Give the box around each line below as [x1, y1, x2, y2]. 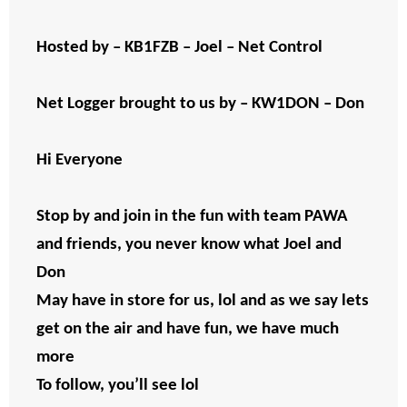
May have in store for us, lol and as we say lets [36, 293, 369, 311]
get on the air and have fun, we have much [36, 321, 339, 339]
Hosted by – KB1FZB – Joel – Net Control [36, 39, 323, 57]
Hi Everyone [36, 152, 126, 170]
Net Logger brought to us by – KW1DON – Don [36, 95, 368, 114]
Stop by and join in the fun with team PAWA [36, 208, 348, 226]
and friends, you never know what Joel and [36, 236, 342, 254]
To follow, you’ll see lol [36, 377, 203, 395]
